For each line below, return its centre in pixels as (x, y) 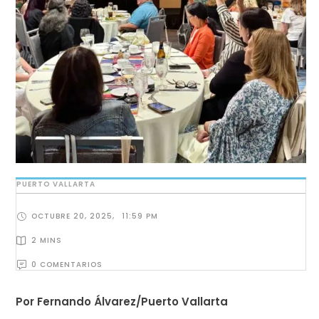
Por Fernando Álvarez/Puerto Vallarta (122, 302)
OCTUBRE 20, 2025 (72, 216)
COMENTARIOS (71, 265)
